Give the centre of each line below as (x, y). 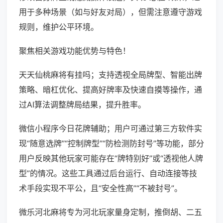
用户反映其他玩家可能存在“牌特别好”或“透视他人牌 (111, 159)
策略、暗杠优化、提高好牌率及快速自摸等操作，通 (111, 90)
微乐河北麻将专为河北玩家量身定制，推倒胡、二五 (111, 212)
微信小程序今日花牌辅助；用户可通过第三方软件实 (111, 129)
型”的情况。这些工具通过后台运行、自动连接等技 (108, 173)
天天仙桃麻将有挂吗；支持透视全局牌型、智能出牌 (111, 75)
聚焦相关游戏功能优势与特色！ (75, 51)
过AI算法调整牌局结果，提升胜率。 (82, 105)
